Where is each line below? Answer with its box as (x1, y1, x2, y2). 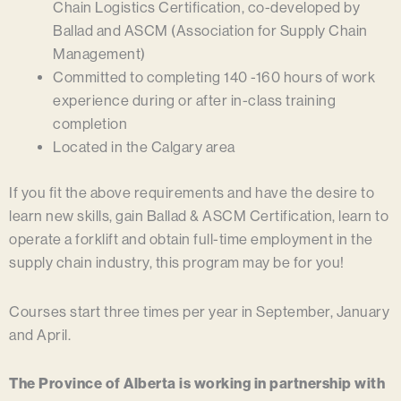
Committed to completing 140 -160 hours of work (53, 69, 376, 87)
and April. (9, 326, 71, 344)
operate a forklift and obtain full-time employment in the (9, 230, 373, 248)
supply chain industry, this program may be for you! (9, 253, 345, 271)
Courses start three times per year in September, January (9, 303, 389, 320)
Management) (53, 46, 146, 64)
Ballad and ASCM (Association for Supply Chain (53, 22, 368, 40)
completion (53, 115, 128, 133)
